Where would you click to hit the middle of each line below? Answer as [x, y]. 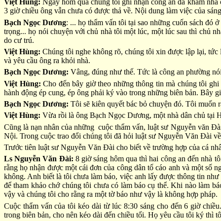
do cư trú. [19, 40]
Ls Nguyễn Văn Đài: [40, 159]
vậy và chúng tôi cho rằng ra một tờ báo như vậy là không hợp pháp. [111, 194]
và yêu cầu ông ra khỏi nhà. [47, 60]
